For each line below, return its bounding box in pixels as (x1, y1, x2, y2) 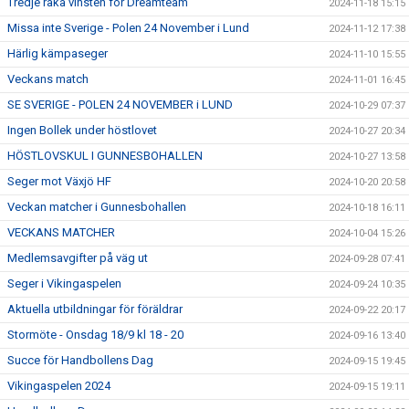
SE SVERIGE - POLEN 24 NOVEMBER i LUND (7, 98, 233, 112)
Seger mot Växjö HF (7, 174, 111, 189)
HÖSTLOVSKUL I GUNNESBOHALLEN (7, 149, 203, 163)
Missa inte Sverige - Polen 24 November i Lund (7, 21, 249, 36)
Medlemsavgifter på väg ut (7, 251, 148, 266)
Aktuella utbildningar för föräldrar (7, 302, 183, 317)
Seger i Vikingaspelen (7, 277, 121, 291)
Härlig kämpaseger (7, 47, 108, 61)
